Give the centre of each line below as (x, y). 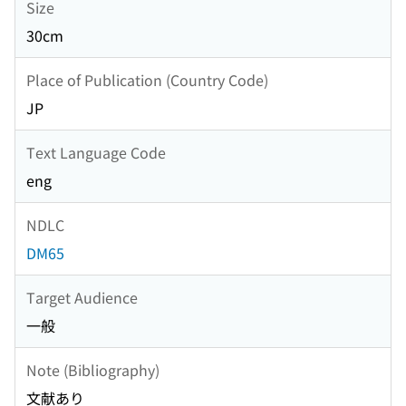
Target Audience (82, 297)
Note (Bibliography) (93, 369)
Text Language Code (96, 152)
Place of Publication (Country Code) (147, 79)
